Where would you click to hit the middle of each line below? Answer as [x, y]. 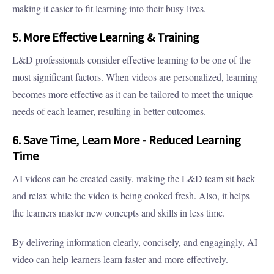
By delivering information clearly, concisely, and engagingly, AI [135, 242]
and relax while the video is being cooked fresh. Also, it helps [131, 196]
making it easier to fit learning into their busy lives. [109, 9]
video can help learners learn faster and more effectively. [120, 259]
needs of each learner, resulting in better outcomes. [109, 111]
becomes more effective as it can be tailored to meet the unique [132, 94]
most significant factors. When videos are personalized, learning [135, 77]
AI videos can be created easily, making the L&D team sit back [134, 179]
